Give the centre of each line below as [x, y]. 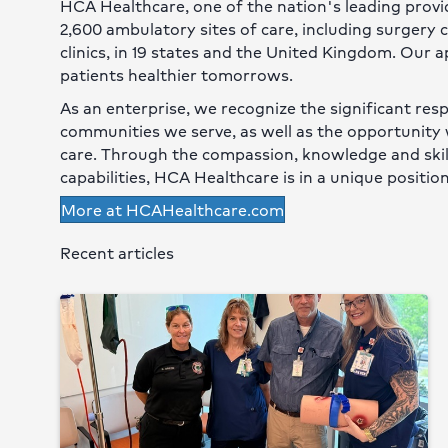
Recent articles [117, 253]
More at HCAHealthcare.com [172, 210]
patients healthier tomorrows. [176, 75]
